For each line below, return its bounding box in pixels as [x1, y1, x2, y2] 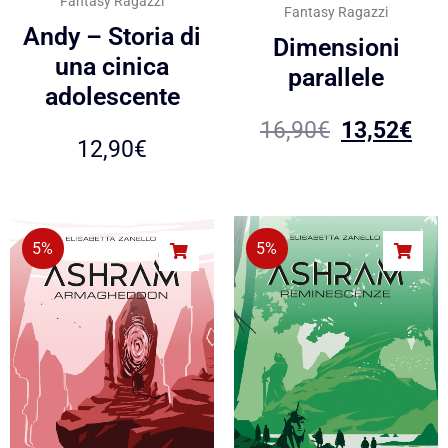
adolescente [44, 82, 180, 112]
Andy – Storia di [23, 22, 201, 52]
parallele [288, 63, 384, 93]
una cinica [55, 52, 169, 82]
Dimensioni [272, 33, 400, 63]
